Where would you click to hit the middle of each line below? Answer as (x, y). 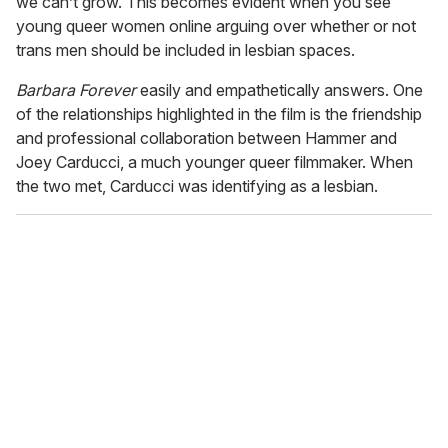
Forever (107, 90)
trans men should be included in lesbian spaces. (185, 50)
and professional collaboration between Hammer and (206, 138)
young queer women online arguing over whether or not (216, 26)
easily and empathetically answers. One (279, 90)
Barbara (45, 90)
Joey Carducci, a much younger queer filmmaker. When (214, 162)
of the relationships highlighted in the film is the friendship (219, 114)
